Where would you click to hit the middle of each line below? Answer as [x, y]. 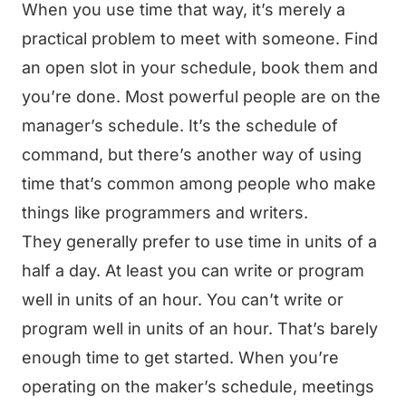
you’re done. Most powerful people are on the [201, 97]
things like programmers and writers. [165, 213]
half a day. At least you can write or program [193, 271]
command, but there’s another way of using [192, 155]
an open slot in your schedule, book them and [200, 68]
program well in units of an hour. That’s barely [200, 329]
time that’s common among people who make [199, 184]
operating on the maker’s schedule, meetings [198, 387]
